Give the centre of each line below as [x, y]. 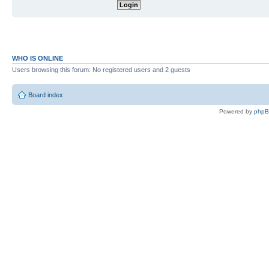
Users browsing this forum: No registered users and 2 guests [101, 70]
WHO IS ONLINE [38, 59]
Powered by [237, 111]
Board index [46, 95]
